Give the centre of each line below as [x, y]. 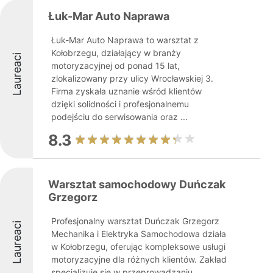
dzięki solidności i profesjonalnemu [120, 104]
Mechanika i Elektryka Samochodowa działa [139, 234]
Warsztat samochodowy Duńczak [137, 184]
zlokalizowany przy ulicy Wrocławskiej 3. [132, 78]
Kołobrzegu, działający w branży [116, 53]
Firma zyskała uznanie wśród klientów [126, 91]
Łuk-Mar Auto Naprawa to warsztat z [125, 40]
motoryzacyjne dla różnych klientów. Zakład [139, 259]
